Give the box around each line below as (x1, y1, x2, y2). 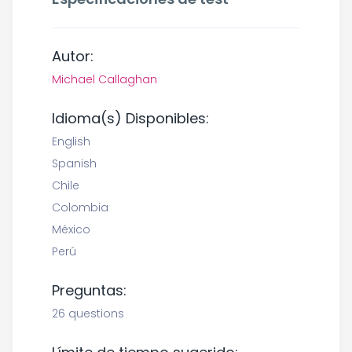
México (52, 222, 90, 237)
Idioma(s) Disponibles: (52, 108, 209, 128)
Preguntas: (52, 280, 126, 300)
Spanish (52, 156, 97, 171)
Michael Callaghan (52, 71, 157, 87)
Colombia (52, 200, 108, 215)
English (52, 134, 90, 149)
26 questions (52, 306, 124, 321)
